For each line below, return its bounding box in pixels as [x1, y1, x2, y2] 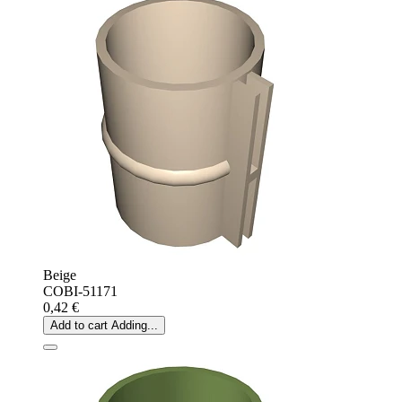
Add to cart [50, 318, 108, 332]
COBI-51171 [43, 283, 118, 299]
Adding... [111, 318, 158, 332]
